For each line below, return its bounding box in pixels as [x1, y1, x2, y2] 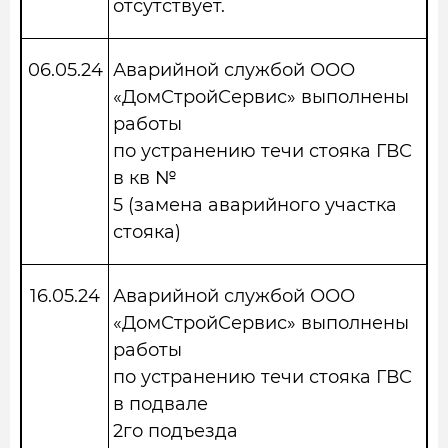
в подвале [113, 393, 208, 415]
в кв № [113, 167, 177, 189]
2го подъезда [113, 420, 238, 442]
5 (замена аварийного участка [113, 194, 397, 216]
